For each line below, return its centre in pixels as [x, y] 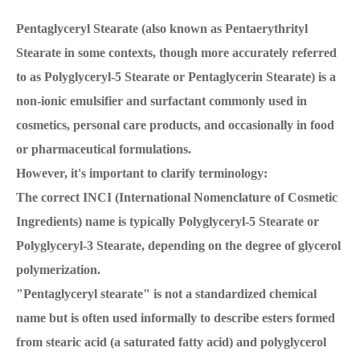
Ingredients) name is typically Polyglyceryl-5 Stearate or [168, 222]
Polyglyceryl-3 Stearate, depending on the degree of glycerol [178, 246]
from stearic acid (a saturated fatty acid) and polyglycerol [171, 342]
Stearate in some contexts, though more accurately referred [176, 53]
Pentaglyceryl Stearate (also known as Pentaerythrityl [162, 29]
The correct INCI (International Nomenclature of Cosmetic [177, 198]
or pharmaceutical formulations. [104, 149]
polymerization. [58, 270]
